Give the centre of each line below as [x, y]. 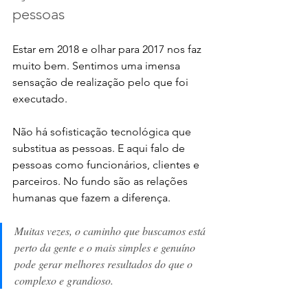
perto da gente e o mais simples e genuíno [106, 247]
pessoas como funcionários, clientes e [107, 164]
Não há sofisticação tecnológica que [103, 131]
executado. [41, 98]
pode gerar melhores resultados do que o [105, 263]
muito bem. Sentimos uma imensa [98, 65]
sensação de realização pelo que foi [102, 82]
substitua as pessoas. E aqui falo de [100, 148]
